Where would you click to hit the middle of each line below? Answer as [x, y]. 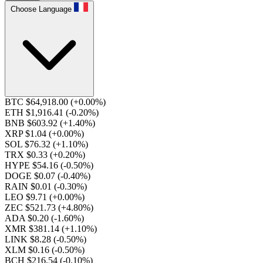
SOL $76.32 [29, 144]
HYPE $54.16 [33, 165]
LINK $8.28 [29, 239]
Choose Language [41, 9]
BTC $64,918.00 [38, 102]
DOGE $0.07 [31, 176]
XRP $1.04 [27, 134]
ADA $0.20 [28, 218]
